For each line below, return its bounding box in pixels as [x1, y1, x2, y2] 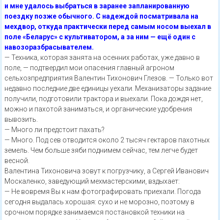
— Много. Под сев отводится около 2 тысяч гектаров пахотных [4, 136, 210, 144]
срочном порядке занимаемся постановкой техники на [4, 208, 185, 216]
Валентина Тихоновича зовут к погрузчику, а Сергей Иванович [4, 167, 209, 175]
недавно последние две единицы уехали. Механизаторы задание [4, 84, 211, 92]
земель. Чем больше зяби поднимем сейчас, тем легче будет [4, 146, 198, 154]
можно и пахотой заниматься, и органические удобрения [4, 105, 192, 113]
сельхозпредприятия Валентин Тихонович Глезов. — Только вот [4, 74, 213, 82]
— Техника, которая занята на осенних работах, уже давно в [4, 54, 200, 61]
